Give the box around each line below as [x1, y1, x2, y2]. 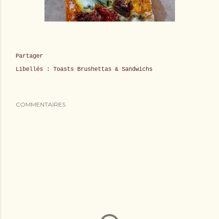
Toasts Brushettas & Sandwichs [53, 66, 153, 73]
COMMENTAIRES [16, 101, 66, 109]
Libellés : [16, 66, 50, 73]
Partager [16, 53, 43, 60]
